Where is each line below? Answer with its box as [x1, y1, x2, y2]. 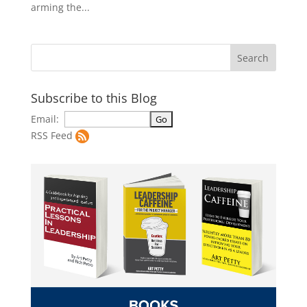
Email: [30, 112, 64, 126]
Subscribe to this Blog [30, 90, 157, 107]
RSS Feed [30, 129, 73, 143]
